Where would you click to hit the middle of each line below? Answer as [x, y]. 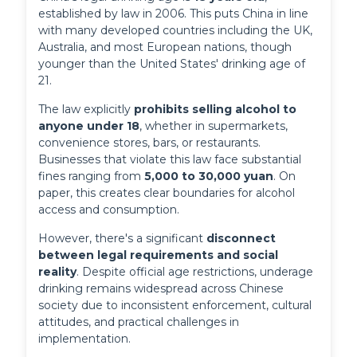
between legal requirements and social [159, 255]
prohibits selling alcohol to [216, 110]
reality [58, 272]
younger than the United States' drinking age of [172, 64]
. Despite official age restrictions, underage [195, 272]
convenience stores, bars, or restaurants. [150, 143]
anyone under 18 [89, 126]
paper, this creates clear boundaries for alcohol [167, 193]
